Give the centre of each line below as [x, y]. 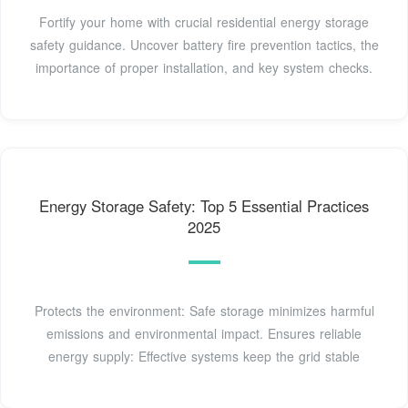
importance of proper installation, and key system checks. [204, 68]
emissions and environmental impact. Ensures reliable [204, 334]
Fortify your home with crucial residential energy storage [204, 22]
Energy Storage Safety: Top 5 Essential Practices [204, 206]
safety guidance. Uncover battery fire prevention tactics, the [204, 45]
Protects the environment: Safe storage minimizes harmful [204, 311]
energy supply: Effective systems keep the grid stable [204, 357]
